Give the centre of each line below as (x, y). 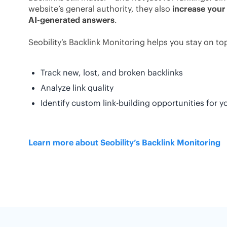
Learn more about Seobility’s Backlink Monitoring (125, 142)
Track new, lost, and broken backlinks (112, 72)
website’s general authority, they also (100, 9)
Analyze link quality (77, 88)
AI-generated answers (71, 20)
